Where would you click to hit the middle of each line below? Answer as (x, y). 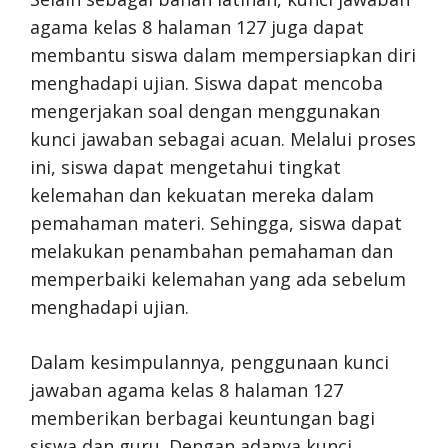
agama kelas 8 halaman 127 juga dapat (197, 26)
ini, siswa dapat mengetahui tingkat (185, 166)
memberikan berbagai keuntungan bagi (202, 417)
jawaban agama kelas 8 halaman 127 (186, 389)
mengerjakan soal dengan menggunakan (205, 110)
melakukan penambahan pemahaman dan (211, 250)
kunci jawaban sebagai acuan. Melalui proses (223, 138)
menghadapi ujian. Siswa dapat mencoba (206, 82)
